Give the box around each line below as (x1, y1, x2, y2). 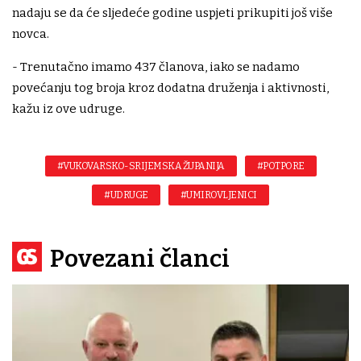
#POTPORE (256, 160, 305, 172)
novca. (12, 27, 49, 42)
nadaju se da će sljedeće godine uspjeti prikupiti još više (12, 6, 333, 21)
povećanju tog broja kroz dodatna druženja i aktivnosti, (12, 81, 329, 96)
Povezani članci (50, 244, 230, 274)
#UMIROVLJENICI (180, 189, 257, 201)
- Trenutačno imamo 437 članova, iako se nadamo (12, 60, 300, 75)
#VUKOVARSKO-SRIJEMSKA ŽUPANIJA (56, 160, 225, 172)
